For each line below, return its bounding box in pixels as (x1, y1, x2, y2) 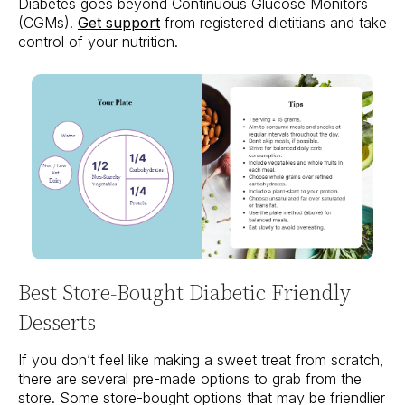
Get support (78, 14, 160, 33)
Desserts (18, 307, 96, 338)
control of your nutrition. (18, 33, 178, 52)
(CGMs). (18, 14, 73, 33)
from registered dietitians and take (160, 14, 387, 33)
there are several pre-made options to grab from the (18, 370, 362, 389)
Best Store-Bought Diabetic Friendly (18, 278, 351, 308)
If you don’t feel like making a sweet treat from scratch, (18, 351, 384, 370)
